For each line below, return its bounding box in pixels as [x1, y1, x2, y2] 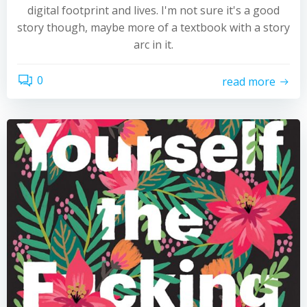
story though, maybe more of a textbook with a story [17, 20, 290, 35]
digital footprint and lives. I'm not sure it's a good [27, 3, 280, 18]
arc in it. [134, 37, 173, 52]
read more [222, 73, 275, 89]
